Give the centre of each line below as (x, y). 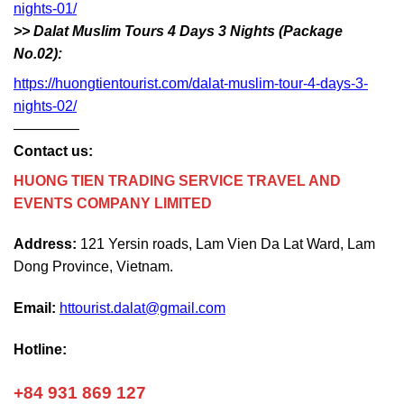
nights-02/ (45, 106)
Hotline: (40, 349)
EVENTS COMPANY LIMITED (113, 203)
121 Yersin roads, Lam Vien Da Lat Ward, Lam (226, 244)
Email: (35, 308)
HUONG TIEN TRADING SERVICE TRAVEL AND (177, 180)
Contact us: (53, 151)
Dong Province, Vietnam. (93, 267)
